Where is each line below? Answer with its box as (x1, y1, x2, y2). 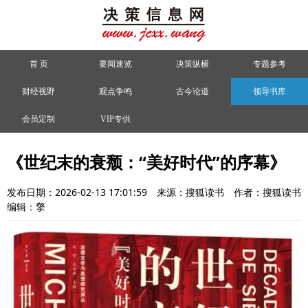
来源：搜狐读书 (157, 186, 227, 199)
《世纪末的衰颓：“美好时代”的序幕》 (7, 151, 286, 173)
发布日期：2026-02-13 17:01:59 (7, 186, 150, 199)
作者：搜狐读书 (234, 186, 301, 199)
